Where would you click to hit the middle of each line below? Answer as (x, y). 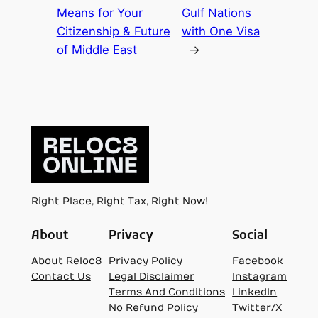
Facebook (258, 261)
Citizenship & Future (113, 32)
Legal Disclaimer (152, 276)
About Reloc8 (66, 261)
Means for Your (99, 13)
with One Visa (220, 32)
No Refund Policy (153, 307)
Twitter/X (257, 307)
